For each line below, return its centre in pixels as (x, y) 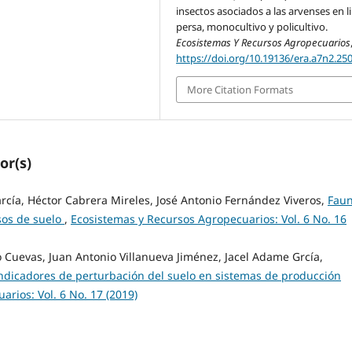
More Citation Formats (240, 90)
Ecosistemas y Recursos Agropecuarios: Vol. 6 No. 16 (209, 218)
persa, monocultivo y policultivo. (252, 26)
